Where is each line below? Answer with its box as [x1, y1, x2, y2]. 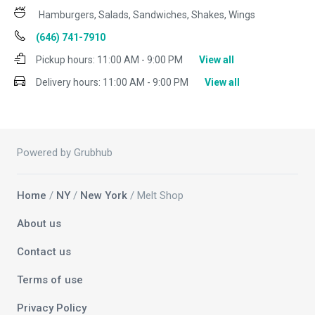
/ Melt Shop [127, 189, 184, 202]
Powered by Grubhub [17, 146, 112, 160]
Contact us [17, 245, 71, 259]
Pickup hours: [36, 54, 95, 66]
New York [80, 189, 127, 202]
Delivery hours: [36, 77, 101, 89]
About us [17, 217, 61, 231]
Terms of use [17, 274, 83, 287]
